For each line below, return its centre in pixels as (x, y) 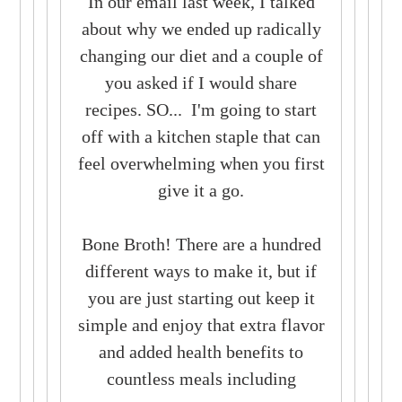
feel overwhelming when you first (201, 163)
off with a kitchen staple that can (201, 136)
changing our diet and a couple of (201, 55)
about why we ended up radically (201, 28)
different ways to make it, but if (201, 271)
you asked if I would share (201, 82)
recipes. (116, 109)
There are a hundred (248, 244)
